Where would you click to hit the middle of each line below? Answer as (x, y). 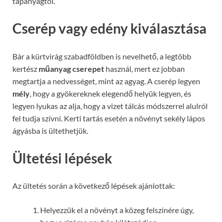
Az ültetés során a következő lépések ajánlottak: (94, 186)
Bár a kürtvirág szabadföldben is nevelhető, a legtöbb (102, 56)
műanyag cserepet (71, 68)
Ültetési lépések (62, 158)
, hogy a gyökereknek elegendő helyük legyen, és (111, 93)
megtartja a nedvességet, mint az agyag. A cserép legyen (106, 81)
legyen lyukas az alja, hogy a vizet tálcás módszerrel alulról (110, 106)
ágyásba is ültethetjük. (50, 130)
